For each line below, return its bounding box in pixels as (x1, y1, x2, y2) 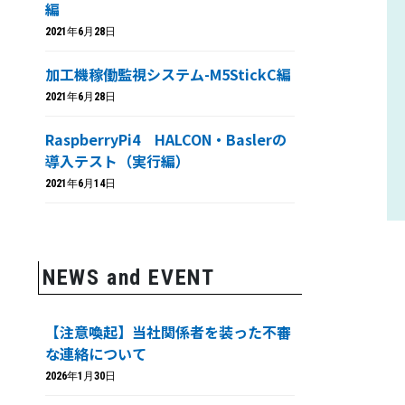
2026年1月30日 (45, 370, 116, 382)
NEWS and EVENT (42, 265, 215, 290)
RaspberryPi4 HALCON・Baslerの (45, 128, 287, 150)
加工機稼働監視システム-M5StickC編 (45, 63, 291, 85)
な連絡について (45, 343, 146, 364)
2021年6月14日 (45, 177, 116, 190)
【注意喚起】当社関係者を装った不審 (45, 321, 291, 343)
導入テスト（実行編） (45, 150, 190, 172)
